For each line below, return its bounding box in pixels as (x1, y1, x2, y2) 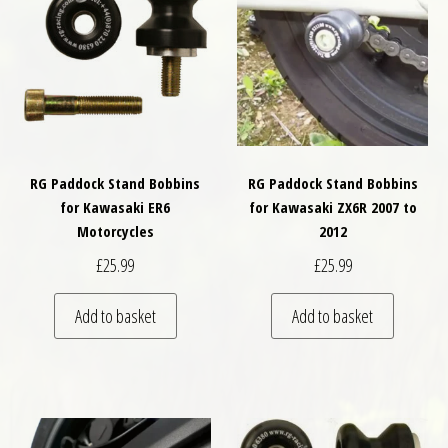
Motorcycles (76, 221, 154, 242)
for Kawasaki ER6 (60, 197, 171, 218)
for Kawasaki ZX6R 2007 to (248, 197, 417, 218)
